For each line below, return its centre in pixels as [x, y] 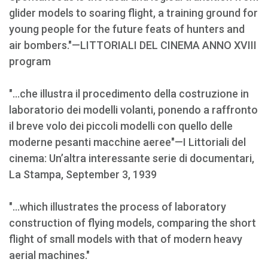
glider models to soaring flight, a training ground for [133, 13]
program [30, 61]
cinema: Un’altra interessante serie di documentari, [132, 158]
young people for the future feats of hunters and [127, 29]
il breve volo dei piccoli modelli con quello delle [121, 126]
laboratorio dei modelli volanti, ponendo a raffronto [133, 110]
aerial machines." [49, 255]
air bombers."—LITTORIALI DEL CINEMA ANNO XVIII [133, 45]
